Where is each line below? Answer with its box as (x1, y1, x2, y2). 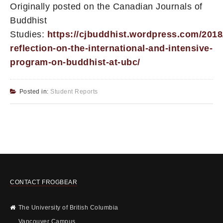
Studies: (10, 29, 44, 40)
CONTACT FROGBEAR (10, 179, 77, 186)
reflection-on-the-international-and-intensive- (10, 43, 213, 54)
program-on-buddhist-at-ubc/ (10, 57, 140, 68)
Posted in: (19, 88, 50, 96)
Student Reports (50, 88, 98, 96)
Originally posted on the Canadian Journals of (10, 1, 203, 12)
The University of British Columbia (18, 204, 118, 212)
